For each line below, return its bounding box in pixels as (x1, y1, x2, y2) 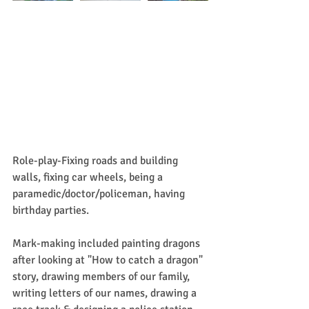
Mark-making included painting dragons (12, 237, 203, 250)
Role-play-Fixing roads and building (12, 154, 181, 168)
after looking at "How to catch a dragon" (12, 253, 206, 267)
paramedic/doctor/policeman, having (12, 187, 188, 201)
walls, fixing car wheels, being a (12, 170, 166, 184)
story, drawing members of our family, (12, 270, 192, 283)
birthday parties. (12, 203, 89, 217)
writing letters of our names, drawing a (12, 286, 199, 300)
